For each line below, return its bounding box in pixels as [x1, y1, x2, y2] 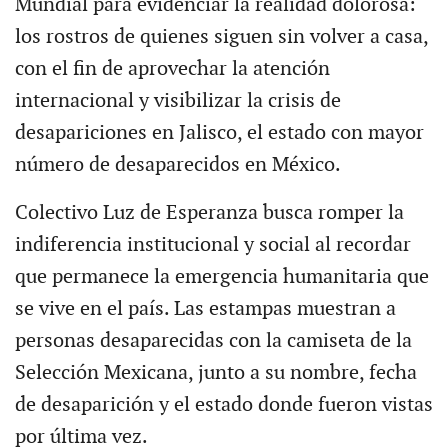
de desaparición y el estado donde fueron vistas [14, 393, 433, 418]
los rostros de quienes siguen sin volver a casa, [14, 25, 428, 50]
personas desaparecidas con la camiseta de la [14, 329, 412, 354]
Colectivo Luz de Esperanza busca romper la [14, 201, 404, 226]
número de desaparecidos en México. [14, 153, 341, 178]
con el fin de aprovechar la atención [14, 57, 330, 82]
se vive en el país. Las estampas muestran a [14, 297, 396, 322]
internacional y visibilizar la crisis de [14, 89, 341, 114]
